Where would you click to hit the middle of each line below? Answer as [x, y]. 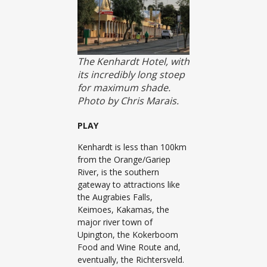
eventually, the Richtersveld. [131, 259]
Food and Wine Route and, [129, 247]
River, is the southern [118, 172]
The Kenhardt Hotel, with [133, 62]
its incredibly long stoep [131, 75]
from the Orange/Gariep [124, 159]
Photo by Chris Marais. [128, 101]
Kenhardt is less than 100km [132, 147]
